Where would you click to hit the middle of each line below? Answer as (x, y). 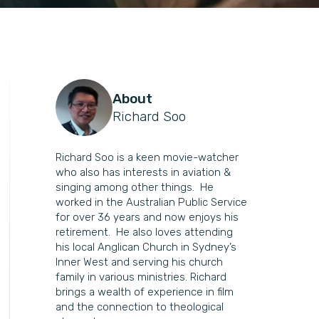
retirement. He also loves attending (145, 232)
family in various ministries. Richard (141, 277)
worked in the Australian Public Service (152, 202)
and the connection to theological (140, 307)
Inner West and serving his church (140, 262)
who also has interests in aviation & (143, 172)
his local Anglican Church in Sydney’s (146, 247)
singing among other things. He (135, 187)
